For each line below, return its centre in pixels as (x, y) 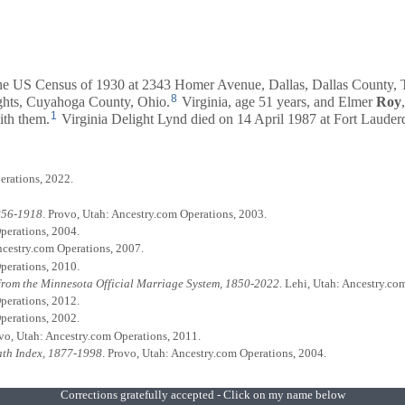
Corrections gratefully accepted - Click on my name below (202, 395)
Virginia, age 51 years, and (258, 101)
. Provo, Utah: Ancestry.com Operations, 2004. (214, 353)
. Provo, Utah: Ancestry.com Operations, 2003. (155, 213)
